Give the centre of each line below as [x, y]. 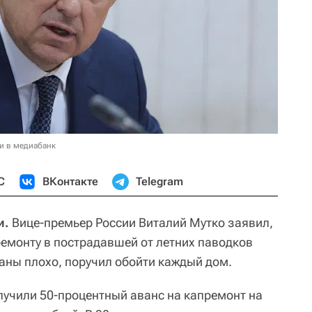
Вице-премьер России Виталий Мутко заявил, [141, 223]
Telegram [159, 181]
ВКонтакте [70, 181]
